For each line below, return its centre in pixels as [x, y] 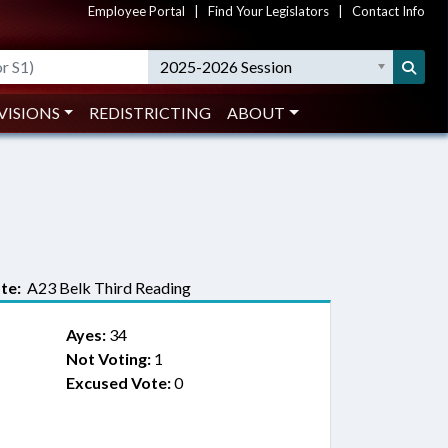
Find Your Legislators [268, 11]
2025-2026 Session [226, 66]
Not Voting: [108, 358]
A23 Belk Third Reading [106, 287]
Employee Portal [136, 11]
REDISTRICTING [150, 112]
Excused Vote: [118, 382]
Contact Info [388, 11]
